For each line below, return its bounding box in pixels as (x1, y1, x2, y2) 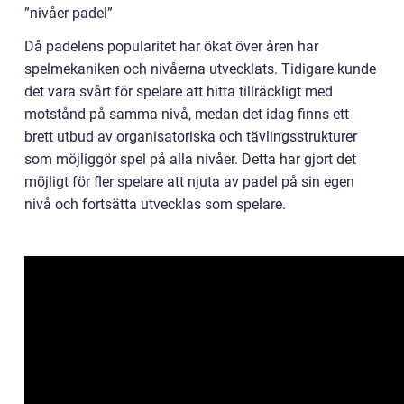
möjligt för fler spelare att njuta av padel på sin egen (24, 172, 354, 190)
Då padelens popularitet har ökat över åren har (24, 37, 318, 55)
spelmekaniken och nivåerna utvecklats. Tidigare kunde (24, 60, 376, 78)
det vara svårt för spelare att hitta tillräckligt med (24, 82, 333, 100)
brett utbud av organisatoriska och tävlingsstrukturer (24, 127, 357, 145)
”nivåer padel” (24, 4, 113, 22)
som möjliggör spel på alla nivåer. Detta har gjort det (24, 150, 356, 168)
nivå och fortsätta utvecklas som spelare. (24, 195, 286, 213)
